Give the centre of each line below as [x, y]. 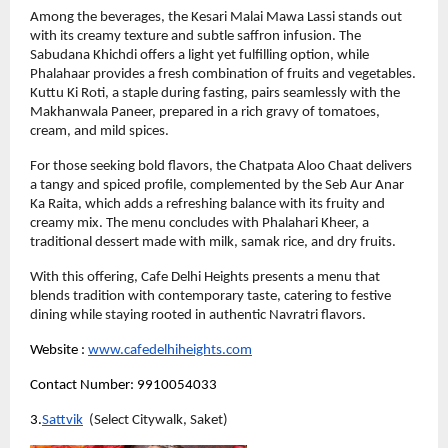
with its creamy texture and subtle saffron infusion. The [195, 37]
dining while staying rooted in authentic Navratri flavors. [198, 316]
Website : [57, 351]
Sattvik [62, 421]
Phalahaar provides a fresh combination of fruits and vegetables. [223, 75]
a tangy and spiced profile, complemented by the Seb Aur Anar [217, 186]
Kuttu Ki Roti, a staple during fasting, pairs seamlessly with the [215, 94]
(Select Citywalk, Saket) [155, 421]
